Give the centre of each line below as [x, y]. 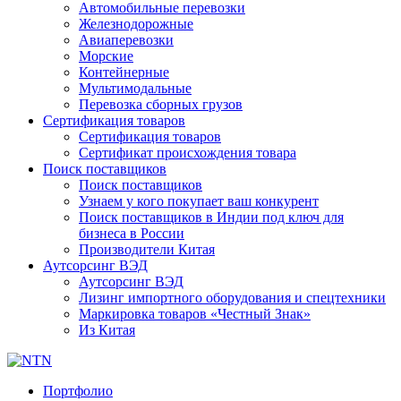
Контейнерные [124, 72]
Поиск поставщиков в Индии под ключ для [211, 217]
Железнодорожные [136, 24]
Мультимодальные [135, 88]
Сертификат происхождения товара [188, 153]
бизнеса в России [132, 233]
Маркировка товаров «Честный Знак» [195, 314]
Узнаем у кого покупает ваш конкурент [199, 201]
